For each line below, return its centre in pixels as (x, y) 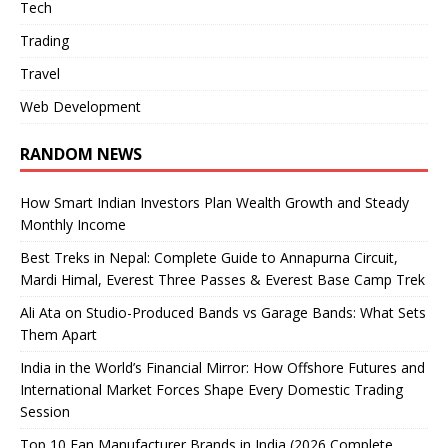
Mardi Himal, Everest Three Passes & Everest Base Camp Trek (222, 280)
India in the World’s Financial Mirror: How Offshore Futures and (222, 368)
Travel (40, 74)
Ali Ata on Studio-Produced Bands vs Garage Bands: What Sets (223, 313)
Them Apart (58, 335)
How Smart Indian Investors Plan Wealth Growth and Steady (214, 203)
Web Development (80, 107)
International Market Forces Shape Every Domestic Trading (211, 390)
